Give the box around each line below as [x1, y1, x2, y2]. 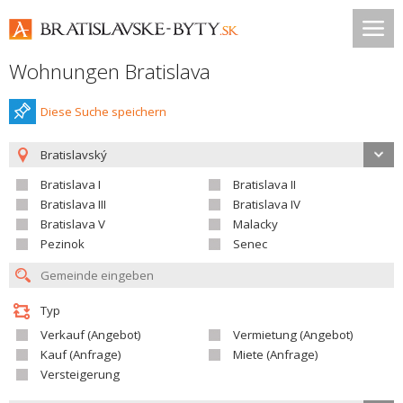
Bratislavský [40, 147, 107, 163]
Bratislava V [40, 216, 105, 232]
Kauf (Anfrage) [40, 346, 121, 363]
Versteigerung [40, 366, 120, 382]
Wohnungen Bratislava [9, 58, 210, 85]
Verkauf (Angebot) [40, 327, 141, 343]
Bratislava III [40, 196, 106, 212]
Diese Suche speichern [40, 103, 166, 120]
